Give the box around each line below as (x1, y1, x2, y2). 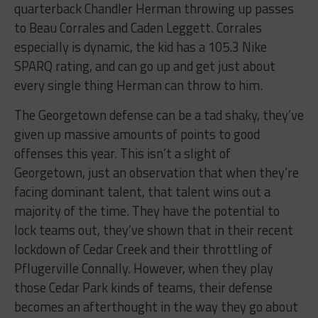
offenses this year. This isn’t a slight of (13, 143, 231, 163)
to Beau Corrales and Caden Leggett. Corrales (13, 17, 262, 38)
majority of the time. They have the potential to (13, 200, 280, 221)
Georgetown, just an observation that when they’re (13, 162, 299, 182)
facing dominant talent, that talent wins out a (13, 181, 270, 202)
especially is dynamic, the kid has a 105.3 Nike (13, 36, 267, 57)
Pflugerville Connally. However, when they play (13, 258, 273, 278)
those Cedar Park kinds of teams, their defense (13, 277, 273, 297)
